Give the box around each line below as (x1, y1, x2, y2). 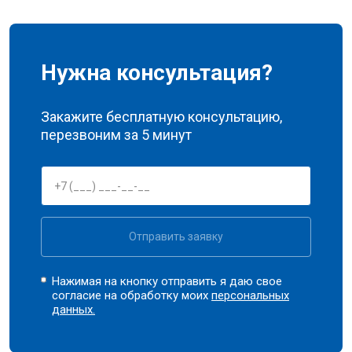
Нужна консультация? (41, 60, 273, 86)
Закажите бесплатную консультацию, (41, 108, 282, 125)
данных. (52, 302, 96, 317)
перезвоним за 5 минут (41, 126, 192, 143)
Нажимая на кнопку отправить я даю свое (52, 274, 283, 288)
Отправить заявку (129, 230, 223, 243)
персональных (211, 288, 290, 302)
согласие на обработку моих (52, 288, 212, 302)
